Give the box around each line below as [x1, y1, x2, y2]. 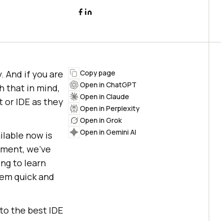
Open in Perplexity [80, 104, 140, 113]
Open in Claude [80, 92, 129, 101]
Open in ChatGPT [80, 80, 137, 89]
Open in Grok [80, 115, 122, 125]
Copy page [80, 68, 115, 77]
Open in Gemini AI [80, 127, 136, 137]
